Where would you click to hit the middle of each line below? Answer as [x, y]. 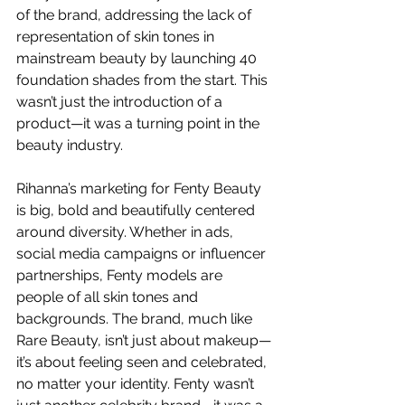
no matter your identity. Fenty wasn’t [137, 383]
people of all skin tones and [109, 297]
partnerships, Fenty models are [121, 275]
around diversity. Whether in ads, [127, 231]
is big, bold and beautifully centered [137, 210]
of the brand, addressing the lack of [136, 14]
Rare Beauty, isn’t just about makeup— [144, 340]
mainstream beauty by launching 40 [138, 58]
